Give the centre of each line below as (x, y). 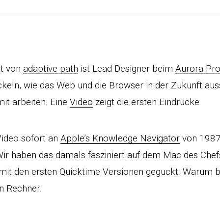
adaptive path (51, 69)
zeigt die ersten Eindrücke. (147, 102)
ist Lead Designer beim (127, 69)
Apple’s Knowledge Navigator (120, 138)
